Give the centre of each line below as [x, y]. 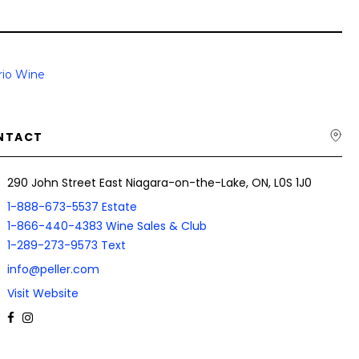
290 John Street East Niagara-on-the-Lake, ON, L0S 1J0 [159, 183]
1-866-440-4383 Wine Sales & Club [107, 226]
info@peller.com [53, 269]
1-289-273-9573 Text [66, 245]
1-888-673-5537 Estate [72, 207]
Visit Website [42, 293]
